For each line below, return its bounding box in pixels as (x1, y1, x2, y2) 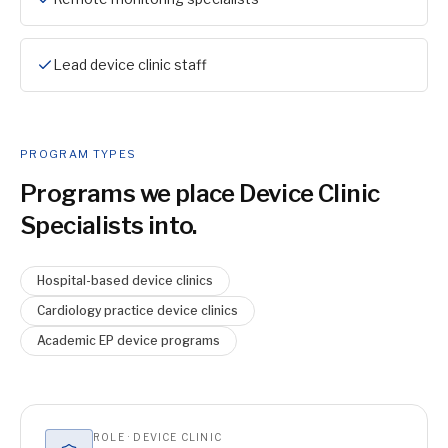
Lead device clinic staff (53, 56, 207, 73)
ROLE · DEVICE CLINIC (93, 431, 222, 443)
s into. (131, 211, 197, 240)
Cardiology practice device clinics (37, 303, 238, 318)
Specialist (20, 211, 132, 240)
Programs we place (20, 179, 240, 208)
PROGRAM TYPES (20, 147, 137, 161)
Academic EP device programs (37, 333, 220, 348)
